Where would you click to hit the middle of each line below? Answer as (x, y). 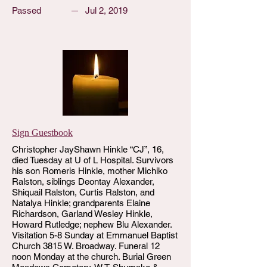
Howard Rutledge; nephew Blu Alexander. (92, 224)
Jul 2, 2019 (106, 10)
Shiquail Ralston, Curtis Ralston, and (83, 192)
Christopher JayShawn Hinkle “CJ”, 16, (88, 149)
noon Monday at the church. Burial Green (91, 257)
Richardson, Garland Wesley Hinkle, (82, 214)
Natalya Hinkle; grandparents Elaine (81, 203)
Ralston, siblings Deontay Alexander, (83, 181)
